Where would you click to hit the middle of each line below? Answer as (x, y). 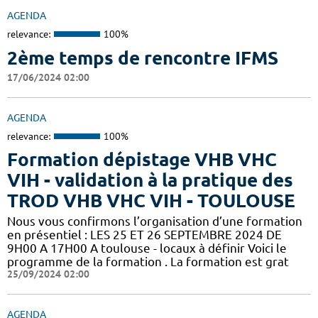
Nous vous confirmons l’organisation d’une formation (155, 221)
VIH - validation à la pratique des (150, 180)
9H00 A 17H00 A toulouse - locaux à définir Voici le (147, 248)
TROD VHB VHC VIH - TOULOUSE (151, 201)
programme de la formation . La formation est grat (148, 262)
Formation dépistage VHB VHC (142, 160)
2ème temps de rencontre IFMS (143, 57)
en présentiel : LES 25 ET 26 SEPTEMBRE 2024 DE (144, 235)
